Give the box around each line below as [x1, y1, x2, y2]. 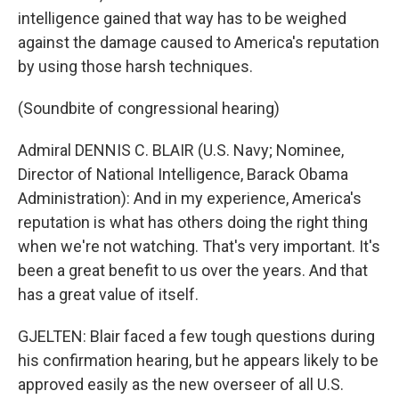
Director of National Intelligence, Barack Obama [18, 165, 348, 183]
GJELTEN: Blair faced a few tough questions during [18, 327, 375, 346]
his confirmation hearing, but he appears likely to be [18, 351, 379, 370]
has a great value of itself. [18, 285, 199, 304]
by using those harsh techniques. [18, 57, 253, 76]
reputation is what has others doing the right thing [18, 213, 368, 232]
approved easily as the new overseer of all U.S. [18, 375, 344, 394]
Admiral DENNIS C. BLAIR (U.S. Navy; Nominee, [18, 141, 344, 159]
